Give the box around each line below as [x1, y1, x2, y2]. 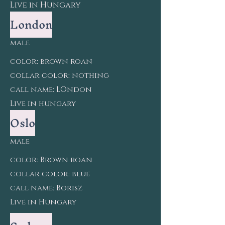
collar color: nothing [10, 70, 109, 81]
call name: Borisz [10, 183, 82, 193]
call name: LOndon [10, 84, 92, 95]
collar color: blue [10, 169, 90, 179]
